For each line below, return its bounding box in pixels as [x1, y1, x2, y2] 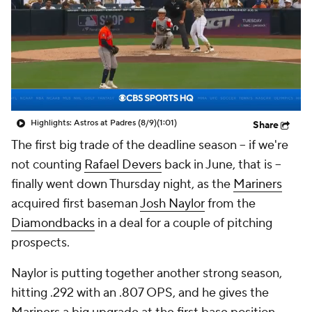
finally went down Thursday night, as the [11, 176, 233, 192]
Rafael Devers [84, 157, 162, 173]
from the [205, 196, 256, 212]
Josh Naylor [140, 196, 205, 212]
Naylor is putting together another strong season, [11, 265, 282, 281]
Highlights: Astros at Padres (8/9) [31, 118, 157, 128]
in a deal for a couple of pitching [95, 215, 272, 231]
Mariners [233, 176, 282, 192]
